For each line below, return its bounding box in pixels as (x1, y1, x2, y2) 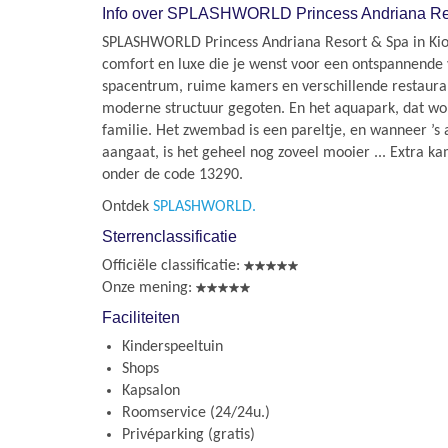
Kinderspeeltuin (122, 339, 223, 355)
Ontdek (102, 199, 153, 215)
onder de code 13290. (102, 167, 243, 183)
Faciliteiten (102, 309, 180, 326)
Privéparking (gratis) (122, 427, 255, 443)
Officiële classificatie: (102, 258, 240, 274)
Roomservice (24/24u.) (122, 405, 270, 421)
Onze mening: (102, 280, 192, 296)
